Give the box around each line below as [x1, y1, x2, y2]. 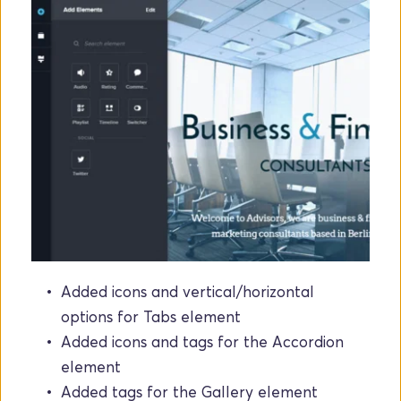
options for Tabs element [61, 306, 241, 326]
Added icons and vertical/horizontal [61, 281, 314, 301]
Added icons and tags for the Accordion [61, 331, 344, 351]
